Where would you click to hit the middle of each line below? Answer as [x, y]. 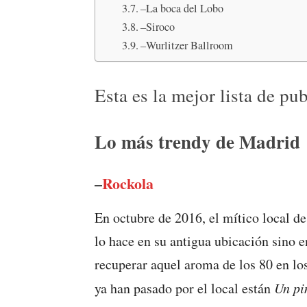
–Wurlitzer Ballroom [188, 45]
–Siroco [159, 27]
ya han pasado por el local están [184, 288]
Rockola [128, 183]
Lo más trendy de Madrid [197, 142]
